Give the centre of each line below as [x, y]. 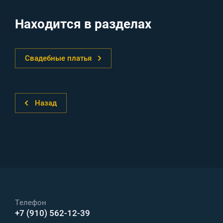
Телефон [31, 203]
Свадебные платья [58, 58]
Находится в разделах [83, 24]
